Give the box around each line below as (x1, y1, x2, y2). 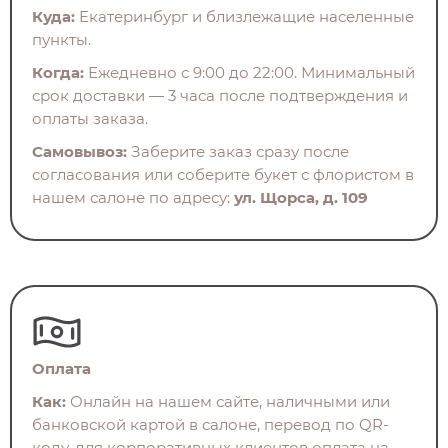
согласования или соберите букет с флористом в (32, 164, 414, 184)
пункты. (32, 29, 91, 49)
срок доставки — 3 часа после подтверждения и (32, 85, 408, 105)
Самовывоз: (32, 141, 127, 161)
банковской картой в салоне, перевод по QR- (32, 414, 389, 434)
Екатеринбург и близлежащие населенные (75, 6, 414, 26)
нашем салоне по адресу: (32, 187, 234, 207)
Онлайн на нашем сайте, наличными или (66, 391, 390, 411)
